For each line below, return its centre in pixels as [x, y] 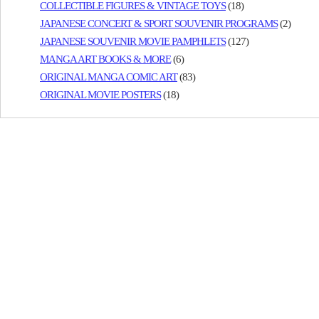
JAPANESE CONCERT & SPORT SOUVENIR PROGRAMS [159, 23]
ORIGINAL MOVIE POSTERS [100, 95]
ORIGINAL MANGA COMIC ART [109, 77]
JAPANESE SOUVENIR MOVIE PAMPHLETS [133, 41]
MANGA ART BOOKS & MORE [105, 59]
